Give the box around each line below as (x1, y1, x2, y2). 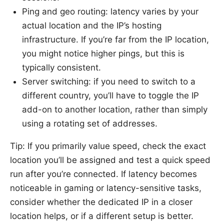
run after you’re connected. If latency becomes (10, 168, 197, 179)
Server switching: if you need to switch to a (22, 76, 195, 86)
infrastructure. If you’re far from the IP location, (22, 34, 209, 44)
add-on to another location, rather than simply (22, 104, 207, 114)
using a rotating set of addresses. (22, 118, 157, 128)
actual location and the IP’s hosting (22, 20, 161, 30)
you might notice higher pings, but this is (22, 48, 184, 58)
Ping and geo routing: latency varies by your (22, 6, 198, 16)
